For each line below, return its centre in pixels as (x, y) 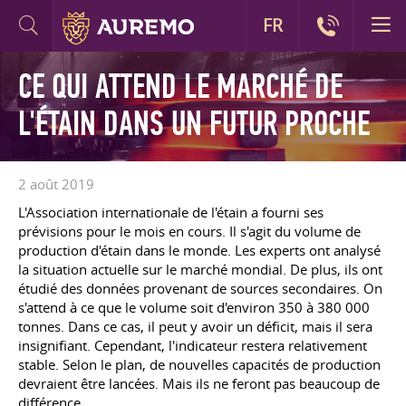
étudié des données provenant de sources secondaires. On (200, 288)
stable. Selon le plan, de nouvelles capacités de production (199, 364)
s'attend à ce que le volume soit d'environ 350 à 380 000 (194, 307)
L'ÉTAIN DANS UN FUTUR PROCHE (194, 124)
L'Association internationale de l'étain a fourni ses (171, 212)
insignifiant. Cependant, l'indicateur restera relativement (193, 345)
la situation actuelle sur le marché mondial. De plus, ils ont (200, 269)
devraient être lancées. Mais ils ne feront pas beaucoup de (199, 383)
